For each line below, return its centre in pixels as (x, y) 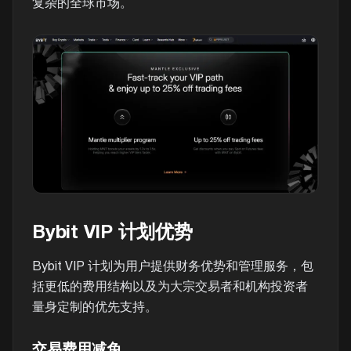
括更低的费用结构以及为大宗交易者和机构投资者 (170, 287)
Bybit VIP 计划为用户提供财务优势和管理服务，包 (173, 267)
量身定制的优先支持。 (95, 308)
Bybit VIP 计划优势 (112, 234)
